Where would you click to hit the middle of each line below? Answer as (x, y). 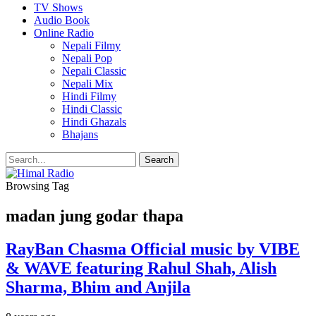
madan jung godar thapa (95, 215)
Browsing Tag (37, 186)
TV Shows (58, 7)
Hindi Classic (92, 109)
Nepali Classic (94, 71)
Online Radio (64, 33)
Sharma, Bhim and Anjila (98, 287)
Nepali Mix (87, 84)
